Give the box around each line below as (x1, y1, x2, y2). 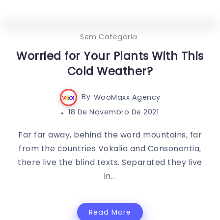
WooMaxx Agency (93, 92, 161, 102)
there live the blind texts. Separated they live (18, 156, 202, 168)
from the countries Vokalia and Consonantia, (19, 142, 201, 154)
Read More (89, 207, 131, 217)
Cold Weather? (67, 63, 153, 79)
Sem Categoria (80, 31, 137, 42)
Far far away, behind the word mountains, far (18, 129, 202, 140)
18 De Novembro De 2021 (68, 107, 159, 117)
